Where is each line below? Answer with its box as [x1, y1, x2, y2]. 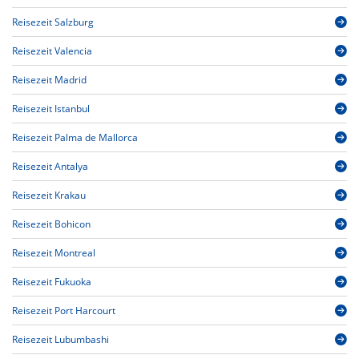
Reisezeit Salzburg [12, 15, 94, 30]
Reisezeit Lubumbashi [12, 333, 109, 347]
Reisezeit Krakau [12, 188, 86, 203]
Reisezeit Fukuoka [12, 275, 91, 289]
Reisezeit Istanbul [12, 102, 90, 116]
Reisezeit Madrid [12, 73, 87, 87]
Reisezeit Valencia [12, 44, 92, 58]
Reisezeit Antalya [12, 159, 88, 174]
